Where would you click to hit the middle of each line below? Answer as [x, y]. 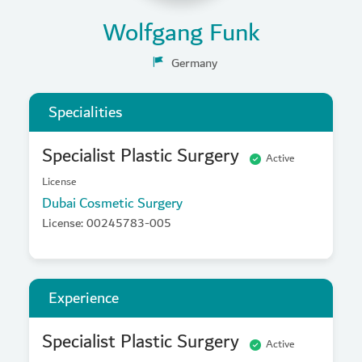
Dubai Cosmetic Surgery [112, 203]
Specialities [85, 112]
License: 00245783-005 [107, 223]
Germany [194, 63]
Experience [84, 298]
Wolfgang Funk [181, 33]
